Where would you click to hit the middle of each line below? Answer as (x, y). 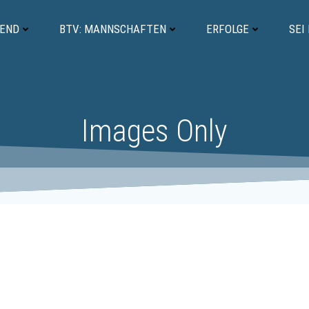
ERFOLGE (228, 29)
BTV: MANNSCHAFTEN (113, 29)
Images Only (154, 131)
